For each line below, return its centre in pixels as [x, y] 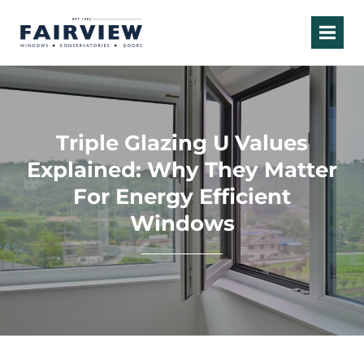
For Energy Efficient [182, 197]
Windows [182, 223]
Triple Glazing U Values [182, 143]
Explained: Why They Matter [182, 170]
